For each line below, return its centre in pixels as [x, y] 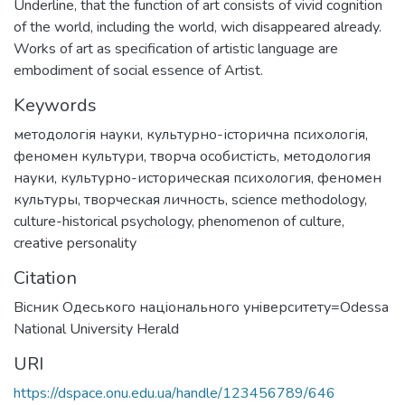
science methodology [298, 199]
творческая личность [155, 199]
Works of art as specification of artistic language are [176, 48]
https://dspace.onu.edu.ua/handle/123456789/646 [174, 393]
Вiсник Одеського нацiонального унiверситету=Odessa [201, 307]
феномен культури [79, 156]
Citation [45, 278]
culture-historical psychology [103, 221]
